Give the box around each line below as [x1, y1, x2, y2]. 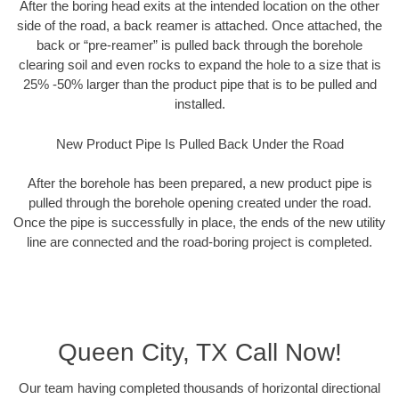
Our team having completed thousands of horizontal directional [19, 379, 380, 395]
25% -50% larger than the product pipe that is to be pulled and [22, 77, 377, 93]
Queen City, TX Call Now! [57, 338, 342, 366]
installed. [174, 96, 225, 112]
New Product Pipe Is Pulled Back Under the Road [55, 135, 344, 151]
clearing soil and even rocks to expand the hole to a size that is [18, 57, 381, 73]
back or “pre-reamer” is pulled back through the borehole [37, 37, 362, 53]
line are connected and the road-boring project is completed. [27, 234, 372, 250]
